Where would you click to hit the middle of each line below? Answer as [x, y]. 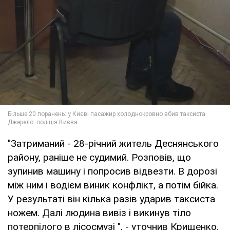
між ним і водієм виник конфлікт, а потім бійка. [113, 185]
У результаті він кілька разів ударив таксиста [111, 199]
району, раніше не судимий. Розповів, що [99, 157]
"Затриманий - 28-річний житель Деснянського [113, 143]
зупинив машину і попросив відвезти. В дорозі [112, 171]
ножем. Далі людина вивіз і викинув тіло [99, 213]
